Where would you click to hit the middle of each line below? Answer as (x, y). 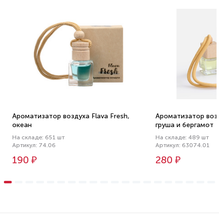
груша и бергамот (185, 125)
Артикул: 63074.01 (183, 145)
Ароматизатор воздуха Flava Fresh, (71, 116)
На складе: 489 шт (182, 137)
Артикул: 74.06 (34, 145)
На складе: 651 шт (38, 137)
